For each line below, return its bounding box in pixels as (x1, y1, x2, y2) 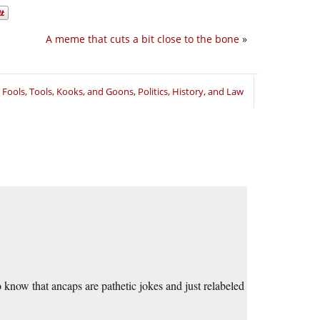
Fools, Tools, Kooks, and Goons (2, 85, 134, 99)
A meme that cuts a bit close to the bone (46, 32, 239, 46)
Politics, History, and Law (138, 85, 244, 99)
